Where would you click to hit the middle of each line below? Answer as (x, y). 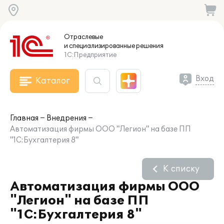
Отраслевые (83, 37)
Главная (24, 118)
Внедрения (66, 118)
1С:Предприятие (90, 55)
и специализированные (99, 46)
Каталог (52, 81)
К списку (181, 169)
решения (149, 46)
